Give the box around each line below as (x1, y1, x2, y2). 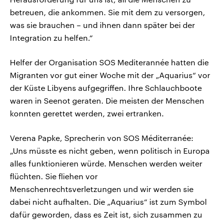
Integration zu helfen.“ (10, 33, 93, 43)
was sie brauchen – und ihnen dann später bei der (10, 20, 195, 30)
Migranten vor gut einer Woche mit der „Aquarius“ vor (10, 70, 210, 80)
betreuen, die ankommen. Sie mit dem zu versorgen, (10, 7, 205, 17)
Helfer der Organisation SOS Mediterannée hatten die (10, 57, 209, 67)
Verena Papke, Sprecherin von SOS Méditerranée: (10, 133, 193, 143)
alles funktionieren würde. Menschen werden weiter (10, 159, 202, 168)
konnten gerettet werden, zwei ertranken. (10, 109, 164, 118)
